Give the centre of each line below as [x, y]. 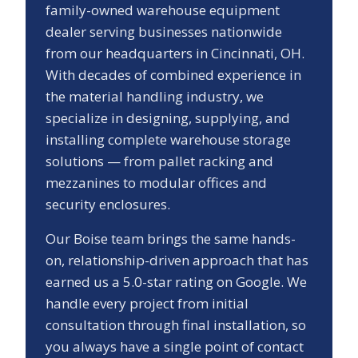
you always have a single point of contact [175, 347]
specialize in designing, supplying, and [168, 118]
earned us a [84, 282]
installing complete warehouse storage [168, 140]
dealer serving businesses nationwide [164, 32]
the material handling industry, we [155, 97]
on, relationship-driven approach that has [177, 261]
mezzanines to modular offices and [156, 183]
